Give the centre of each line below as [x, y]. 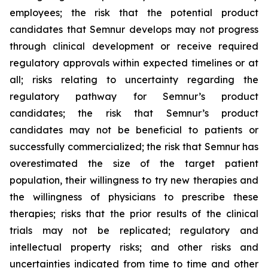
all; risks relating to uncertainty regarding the [134, 80]
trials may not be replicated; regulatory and [134, 230]
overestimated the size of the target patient [134, 163]
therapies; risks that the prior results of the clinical [134, 214]
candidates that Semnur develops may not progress [134, 29]
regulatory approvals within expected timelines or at [134, 63]
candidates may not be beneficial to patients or [134, 130]
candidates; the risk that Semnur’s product [134, 113]
